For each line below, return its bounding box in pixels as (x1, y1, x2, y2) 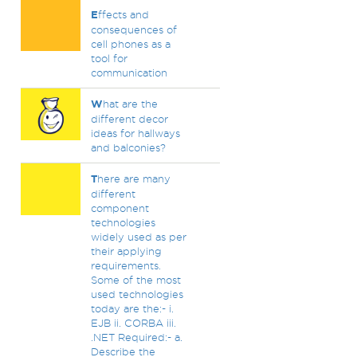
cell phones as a (90, 38, 171, 49)
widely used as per (90, 231, 186, 242)
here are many (96, 173, 171, 184)
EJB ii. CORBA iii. (90, 317, 176, 328)
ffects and (97, 9, 149, 20)
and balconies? (90, 142, 166, 153)
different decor (90, 113, 168, 124)
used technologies (90, 288, 183, 300)
